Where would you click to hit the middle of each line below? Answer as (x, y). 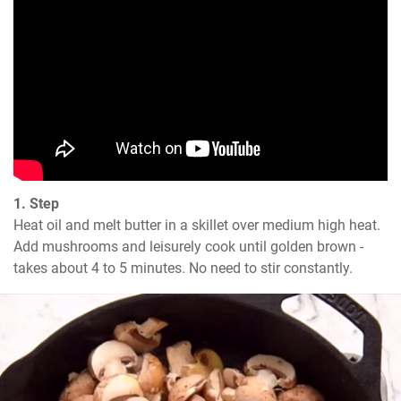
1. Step (36, 204)
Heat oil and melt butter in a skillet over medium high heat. (197, 226)
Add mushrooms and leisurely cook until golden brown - (188, 247)
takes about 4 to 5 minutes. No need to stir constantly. (183, 269)
